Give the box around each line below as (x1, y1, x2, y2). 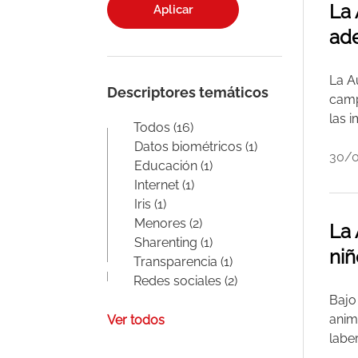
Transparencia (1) (133, 254, 233, 269)
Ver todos (107, 312, 165, 328)
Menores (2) (134, 216, 203, 231)
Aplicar (153, 2, 193, 17)
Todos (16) (133, 120, 194, 135)
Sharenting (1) (134, 235, 213, 250)
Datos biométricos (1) (134, 139, 258, 154)
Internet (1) (134, 177, 195, 193)
